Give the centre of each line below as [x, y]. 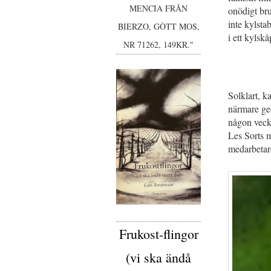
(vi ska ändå [158, 257]
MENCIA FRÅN [158, 8]
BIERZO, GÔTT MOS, [158, 26]
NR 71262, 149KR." [158, 44]
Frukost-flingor [158, 233]
